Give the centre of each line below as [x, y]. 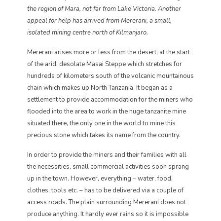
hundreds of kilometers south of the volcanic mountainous [110, 76]
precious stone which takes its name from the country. [104, 135]
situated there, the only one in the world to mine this [101, 123]
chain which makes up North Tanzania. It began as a [100, 88]
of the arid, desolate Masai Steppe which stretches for [105, 64]
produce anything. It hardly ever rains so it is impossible [108, 214]
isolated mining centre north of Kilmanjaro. [88, 33]
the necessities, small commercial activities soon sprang [108, 167]
